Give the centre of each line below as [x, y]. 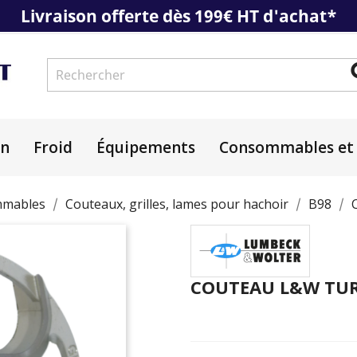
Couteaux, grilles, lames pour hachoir [177, 204]
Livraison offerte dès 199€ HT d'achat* [178, 16]
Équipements [146, 147]
